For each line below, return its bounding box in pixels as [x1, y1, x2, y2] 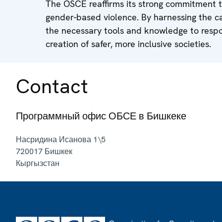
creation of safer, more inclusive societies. [46, 38, 211, 50]
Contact [16, 73, 88, 99]
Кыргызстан [16, 158, 59, 168]
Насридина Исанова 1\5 [16, 134, 106, 145]
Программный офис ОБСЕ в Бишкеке [16, 109, 186, 122]
